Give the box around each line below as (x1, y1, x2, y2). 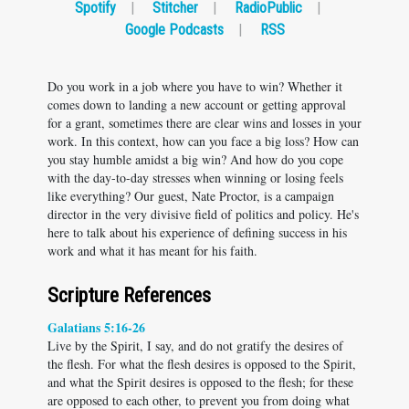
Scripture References (47, 284, 211, 307)
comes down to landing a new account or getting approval (47, 96, 346, 113)
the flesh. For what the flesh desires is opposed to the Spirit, (47, 355, 356, 372)
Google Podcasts (124, 21, 224, 38)
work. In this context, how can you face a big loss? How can (47, 132, 359, 150)
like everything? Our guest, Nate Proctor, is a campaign (47, 187, 334, 204)
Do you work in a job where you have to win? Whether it (47, 78, 342, 95)
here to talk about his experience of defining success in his (47, 224, 347, 241)
